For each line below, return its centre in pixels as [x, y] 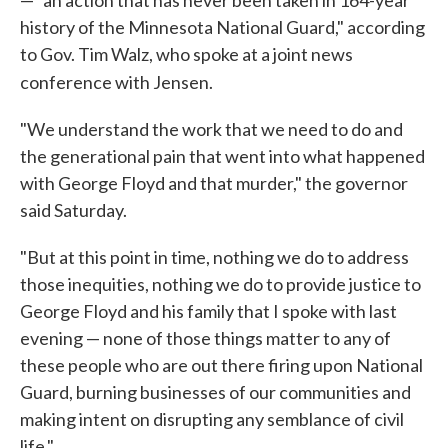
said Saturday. [73, 210]
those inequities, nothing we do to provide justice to [220, 284]
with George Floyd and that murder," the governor [214, 183]
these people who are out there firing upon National [221, 365]
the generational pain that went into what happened [222, 156]
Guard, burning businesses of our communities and [215, 392]
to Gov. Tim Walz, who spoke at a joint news [186, 54]
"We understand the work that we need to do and [211, 129]
